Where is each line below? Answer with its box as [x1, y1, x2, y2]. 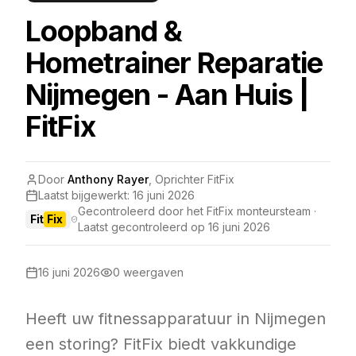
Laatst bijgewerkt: [38, 188, 133, 202]
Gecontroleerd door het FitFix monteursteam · [78, 204, 317, 218]
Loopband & [25, 14, 183, 48]
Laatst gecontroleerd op [78, 220, 206, 234]
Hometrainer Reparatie [25, 45, 323, 80]
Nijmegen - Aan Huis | [25, 77, 310, 112]
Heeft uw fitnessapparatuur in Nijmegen [25, 309, 326, 328]
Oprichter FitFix [155, 172, 234, 186]
